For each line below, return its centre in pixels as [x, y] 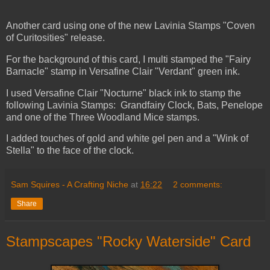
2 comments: [198, 185]
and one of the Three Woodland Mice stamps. [103, 117]
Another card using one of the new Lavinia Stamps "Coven [130, 25]
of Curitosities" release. [55, 37]
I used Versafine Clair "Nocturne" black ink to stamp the [124, 93]
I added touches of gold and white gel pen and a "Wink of [127, 139]
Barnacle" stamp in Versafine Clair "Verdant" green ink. [123, 71]
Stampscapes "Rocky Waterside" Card [128, 242]
